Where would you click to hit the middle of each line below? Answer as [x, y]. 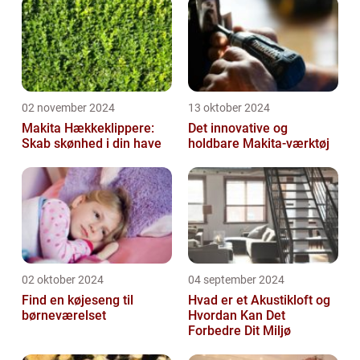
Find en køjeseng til [78, 300]
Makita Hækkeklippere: [88, 128]
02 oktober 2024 [63, 279]
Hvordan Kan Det [237, 315]
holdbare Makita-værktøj [259, 143]
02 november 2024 [68, 107]
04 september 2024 [236, 279]
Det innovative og [238, 128]
